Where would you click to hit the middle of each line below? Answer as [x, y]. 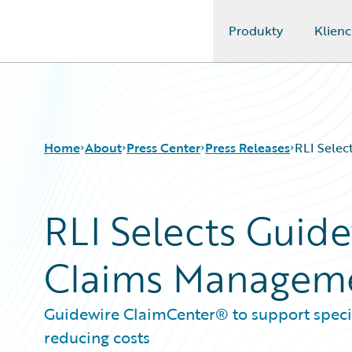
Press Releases [247, 148]
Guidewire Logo [76, 40]
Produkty [255, 31]
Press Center [163, 148]
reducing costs [97, 337]
